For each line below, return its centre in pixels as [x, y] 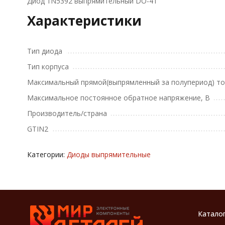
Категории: [47, 154]
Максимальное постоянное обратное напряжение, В [118, 98]
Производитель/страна [67, 113]
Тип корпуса [48, 67]
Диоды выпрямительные [108, 154]
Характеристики [84, 21]
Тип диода [44, 51]
